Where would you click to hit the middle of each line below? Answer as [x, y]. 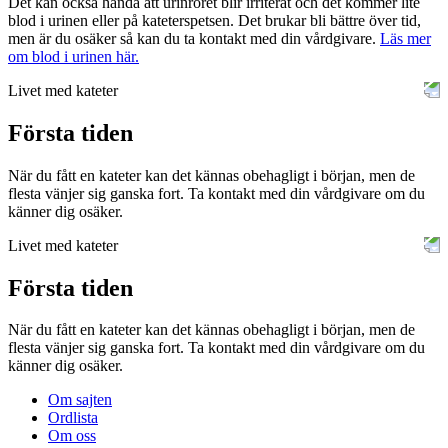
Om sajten [80, 400]
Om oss [72, 436]
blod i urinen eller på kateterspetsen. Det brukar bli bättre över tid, [214, 20]
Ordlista [73, 418]
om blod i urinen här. [73, 56]
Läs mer [405, 38]
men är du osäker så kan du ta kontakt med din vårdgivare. [194, 38]
